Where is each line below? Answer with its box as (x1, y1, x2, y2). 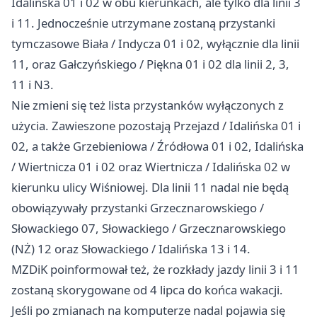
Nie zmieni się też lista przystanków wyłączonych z (11, 96, 284, 113)
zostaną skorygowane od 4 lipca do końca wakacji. (11, 281, 283, 298)
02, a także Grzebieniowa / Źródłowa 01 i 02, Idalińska (11, 137, 304, 154)
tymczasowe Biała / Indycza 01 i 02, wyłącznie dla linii (11, 35, 299, 52)
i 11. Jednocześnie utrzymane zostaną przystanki (11, 14, 275, 31)
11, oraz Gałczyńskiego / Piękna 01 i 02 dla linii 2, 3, (11, 55, 289, 72)
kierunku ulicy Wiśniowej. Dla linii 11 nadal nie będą (11, 178, 289, 195)
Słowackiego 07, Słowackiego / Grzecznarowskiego (11, 219, 286, 236)
